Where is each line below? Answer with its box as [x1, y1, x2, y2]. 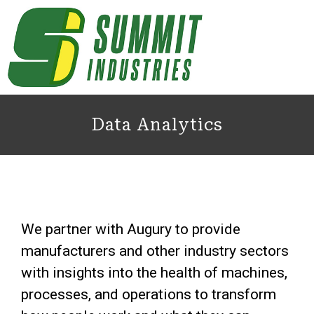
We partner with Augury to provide [21, 220, 240, 238]
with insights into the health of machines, [21, 264, 287, 282]
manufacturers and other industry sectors [21, 242, 289, 260]
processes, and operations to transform [21, 285, 276, 303]
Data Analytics [91, 115, 223, 135]
